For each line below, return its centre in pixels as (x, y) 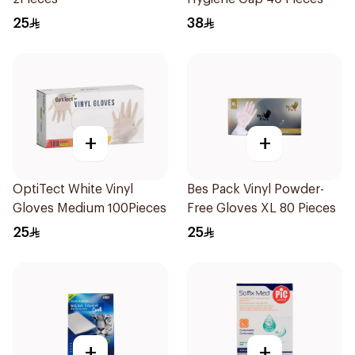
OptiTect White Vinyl (73, 189)
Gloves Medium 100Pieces (90, 208)
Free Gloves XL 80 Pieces (261, 208)
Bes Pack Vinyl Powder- (256, 189)
